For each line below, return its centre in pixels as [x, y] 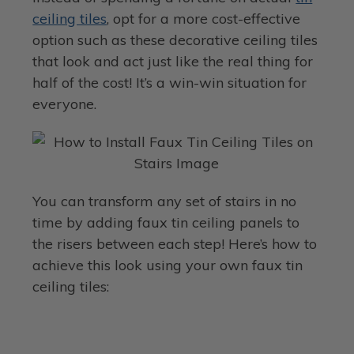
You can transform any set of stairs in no [165, 201]
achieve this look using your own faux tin [168, 265]
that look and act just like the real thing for [173, 61]
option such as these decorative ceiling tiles [175, 40]
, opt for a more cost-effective [204, 18]
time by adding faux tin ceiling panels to [166, 222]
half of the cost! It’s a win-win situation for [170, 82]
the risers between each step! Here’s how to [175, 243]
